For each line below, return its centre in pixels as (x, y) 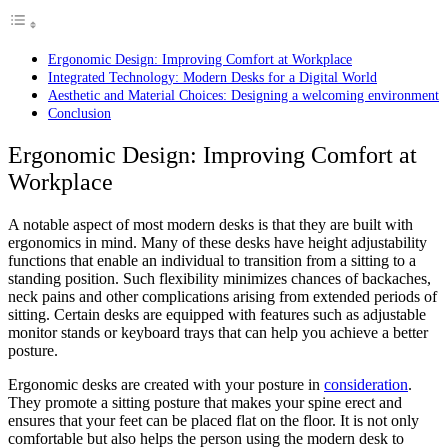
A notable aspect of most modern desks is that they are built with (210, 224)
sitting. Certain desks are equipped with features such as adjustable (217, 314)
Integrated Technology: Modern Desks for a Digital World (212, 77)
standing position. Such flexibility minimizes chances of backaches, (219, 278)
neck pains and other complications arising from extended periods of (222, 296)
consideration (366, 384)
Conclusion (79, 113)
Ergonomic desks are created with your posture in (166, 384)
